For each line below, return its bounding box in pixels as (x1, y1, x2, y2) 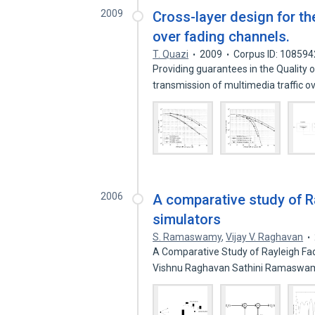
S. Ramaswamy (153, 231, 222, 243)
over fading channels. (153, 28, 290, 45)
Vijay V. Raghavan (226, 231, 304, 243)
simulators (153, 211, 221, 228)
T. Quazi (153, 49, 189, 60)
